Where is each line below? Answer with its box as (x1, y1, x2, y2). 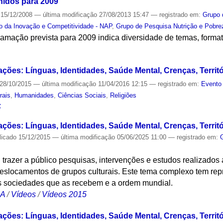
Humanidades (14, 91, 54, 99)
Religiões (110, 91, 137, 99)
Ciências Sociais (58, 91, 107, 99)
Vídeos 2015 (42, 190, 87, 199)
